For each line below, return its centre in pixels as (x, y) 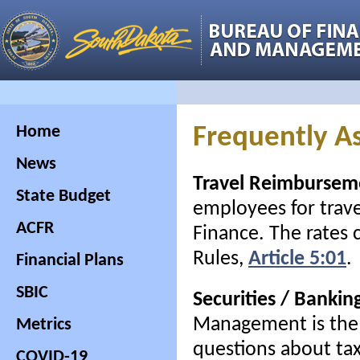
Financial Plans (70, 261)
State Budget (63, 196)
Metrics (44, 325)
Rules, (221, 259)
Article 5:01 (297, 259)
